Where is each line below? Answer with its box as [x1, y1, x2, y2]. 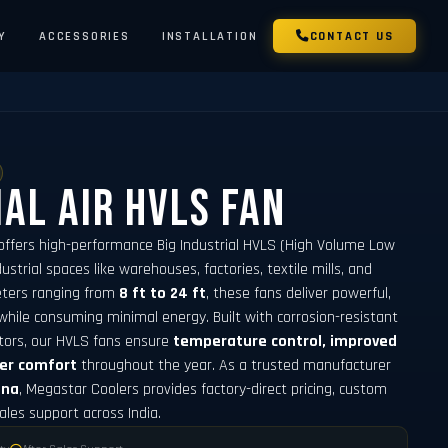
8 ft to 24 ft [119, 282, 207, 304]
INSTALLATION [161, 28, 258, 44]
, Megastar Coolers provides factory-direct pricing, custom [19, 378, 388, 400]
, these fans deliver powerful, [206, 282, 392, 304]
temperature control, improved [173, 330, 398, 352]
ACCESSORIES [38, 28, 130, 44]
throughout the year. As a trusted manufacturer [77, 354, 392, 376]
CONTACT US [309, 28, 394, 44]
